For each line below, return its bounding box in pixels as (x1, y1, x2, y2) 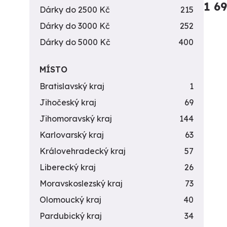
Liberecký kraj (40, 162, 96, 172)
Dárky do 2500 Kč (40, 5, 110, 15)
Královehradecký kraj (40, 146, 126, 156)
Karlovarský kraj (40, 130, 104, 140)
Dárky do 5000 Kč (40, 37, 110, 47)
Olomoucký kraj (40, 195, 101, 205)
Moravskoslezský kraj (40, 178, 123, 188)
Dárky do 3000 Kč (40, 21, 110, 31)
